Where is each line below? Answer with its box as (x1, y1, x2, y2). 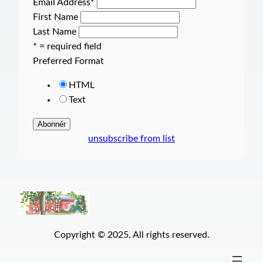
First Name (33, 12, 78, 22)
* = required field (33, 41, 102, 51)
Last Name (33, 26, 76, 36)
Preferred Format (33, 56, 104, 66)
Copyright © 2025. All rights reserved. (53, 230, 210, 240)
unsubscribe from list (88, 134, 175, 144)
